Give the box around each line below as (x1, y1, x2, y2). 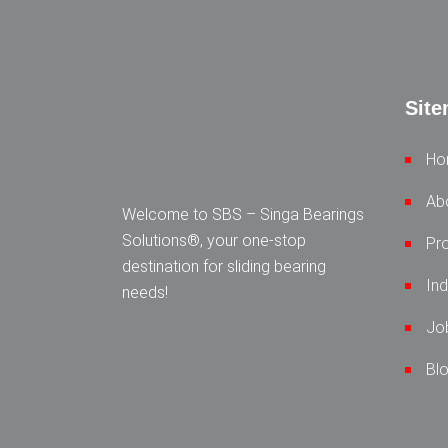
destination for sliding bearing (122, 257, 326, 277)
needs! (122, 283, 168, 303)
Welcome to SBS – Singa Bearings (122, 205, 364, 225)
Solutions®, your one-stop (122, 231, 306, 251)
